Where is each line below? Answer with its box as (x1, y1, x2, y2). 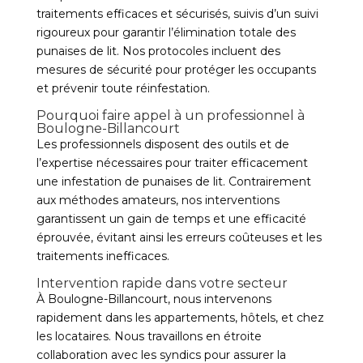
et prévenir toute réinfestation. (36, 81, 210, 96)
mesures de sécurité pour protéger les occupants (36, 62, 316, 77)
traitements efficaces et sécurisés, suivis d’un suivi (36, 6, 318, 21)
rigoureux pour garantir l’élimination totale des (36, 25, 296, 40)
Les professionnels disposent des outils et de (36, 137, 289, 152)
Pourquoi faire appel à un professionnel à (36, 108, 305, 123)
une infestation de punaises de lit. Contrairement (36, 174, 311, 189)
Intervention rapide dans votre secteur (36, 275, 288, 291)
